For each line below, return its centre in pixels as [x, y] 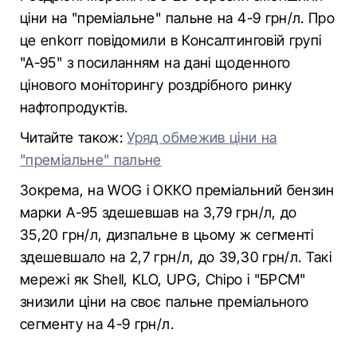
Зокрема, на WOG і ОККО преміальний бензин [177, 190]
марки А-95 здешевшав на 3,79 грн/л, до [159, 212]
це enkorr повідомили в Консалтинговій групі [171, 40]
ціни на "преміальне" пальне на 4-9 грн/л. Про [178, 18]
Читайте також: [74, 137]
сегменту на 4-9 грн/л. [97, 324]
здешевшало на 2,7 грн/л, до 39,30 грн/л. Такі [176, 257]
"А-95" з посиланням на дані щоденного [155, 63]
